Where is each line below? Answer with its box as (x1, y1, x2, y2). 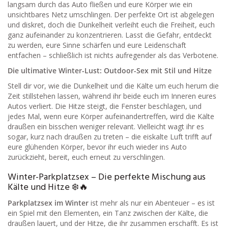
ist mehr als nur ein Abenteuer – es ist (89, 198, 215, 208)
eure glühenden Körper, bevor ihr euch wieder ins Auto (8, 142, 187, 152)
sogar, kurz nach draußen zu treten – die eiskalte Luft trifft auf (8, 132, 212, 142)
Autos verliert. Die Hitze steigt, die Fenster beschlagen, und (8, 101, 202, 111)
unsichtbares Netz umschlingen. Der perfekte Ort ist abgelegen (8, 10, 214, 20)
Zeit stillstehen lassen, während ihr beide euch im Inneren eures (8, 91, 216, 101)
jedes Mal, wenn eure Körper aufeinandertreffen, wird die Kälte (8, 111, 214, 122)
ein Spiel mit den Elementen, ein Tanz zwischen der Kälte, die (8, 208, 208, 218)
